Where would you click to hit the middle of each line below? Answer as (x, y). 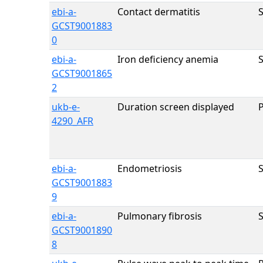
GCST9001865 (82, 73)
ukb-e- (66, 107)
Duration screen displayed (176, 107)
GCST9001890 (82, 230)
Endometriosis (150, 168)
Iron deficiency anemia (168, 59)
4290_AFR (73, 121)
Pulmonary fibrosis (160, 216)
